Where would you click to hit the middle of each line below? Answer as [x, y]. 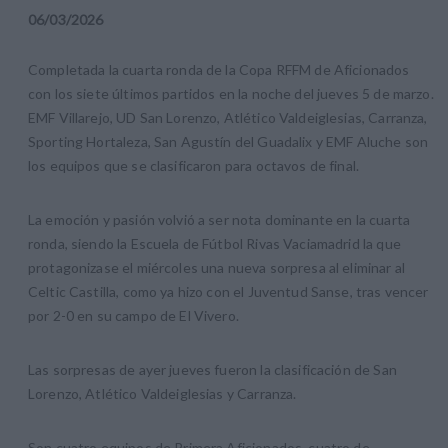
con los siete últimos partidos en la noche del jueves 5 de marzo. [231, 93]
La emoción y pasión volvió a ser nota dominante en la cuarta [219, 219]
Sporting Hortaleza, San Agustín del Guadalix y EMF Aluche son [228, 141]
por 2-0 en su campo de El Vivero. [135, 315]
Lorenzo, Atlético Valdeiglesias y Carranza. [162, 393]
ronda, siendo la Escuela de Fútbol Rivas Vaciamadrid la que [214, 243]
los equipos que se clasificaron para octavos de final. [194, 165]
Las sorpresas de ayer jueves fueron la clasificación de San [212, 369]
